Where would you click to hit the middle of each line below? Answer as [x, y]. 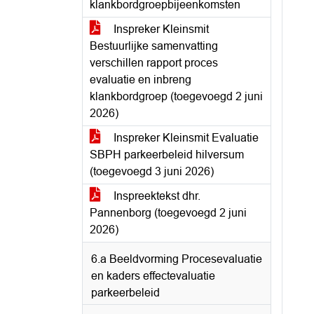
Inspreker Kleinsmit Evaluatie [185, 138]
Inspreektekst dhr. [156, 196]
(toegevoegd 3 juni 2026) [152, 171]
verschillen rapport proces [154, 63]
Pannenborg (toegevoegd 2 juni [168, 213]
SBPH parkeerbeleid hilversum [167, 155]
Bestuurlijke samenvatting [154, 46]
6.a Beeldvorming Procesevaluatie [177, 259]
